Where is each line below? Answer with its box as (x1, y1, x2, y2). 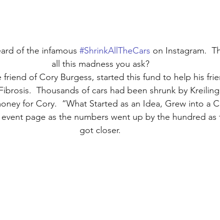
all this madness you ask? (51, 58, 149, 69)
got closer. (80, 124, 121, 136)
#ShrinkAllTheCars (80, 45, 150, 56)
